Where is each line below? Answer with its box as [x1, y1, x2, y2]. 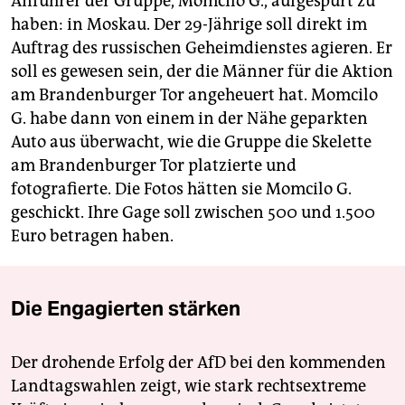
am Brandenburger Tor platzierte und [11, 155, 297, 175]
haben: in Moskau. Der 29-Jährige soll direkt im [11, 14, 367, 34]
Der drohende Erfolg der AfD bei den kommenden [11, 352, 386, 372]
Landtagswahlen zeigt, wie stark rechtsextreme [11, 375, 366, 396]
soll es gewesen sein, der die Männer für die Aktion [11, 61, 393, 81]
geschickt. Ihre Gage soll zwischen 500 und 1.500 [11, 202, 375, 222]
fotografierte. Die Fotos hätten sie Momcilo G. [11, 178, 352, 199]
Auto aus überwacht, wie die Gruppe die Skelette [11, 131, 372, 152]
